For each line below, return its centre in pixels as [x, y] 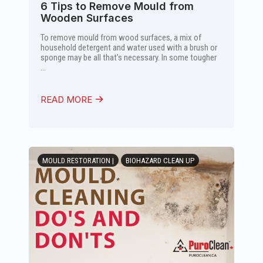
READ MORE [68, 100]
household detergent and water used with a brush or [129, 48]
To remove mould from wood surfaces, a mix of [121, 38]
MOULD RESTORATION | [78, 161]
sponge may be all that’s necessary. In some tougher [129, 58]
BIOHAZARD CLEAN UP [160, 161]
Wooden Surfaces [87, 18]
